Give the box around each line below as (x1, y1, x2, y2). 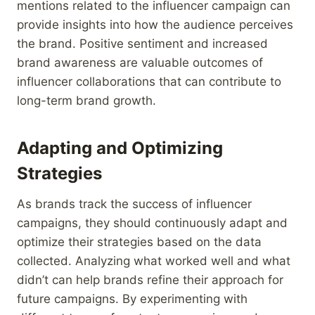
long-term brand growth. (17, 93, 156, 108)
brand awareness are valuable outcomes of (17, 55, 263, 70)
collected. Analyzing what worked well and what (17, 253, 290, 268)
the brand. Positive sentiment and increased (17, 36, 268, 51)
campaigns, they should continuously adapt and (17, 215, 288, 230)
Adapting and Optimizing (17, 137, 223, 158)
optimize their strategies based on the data (17, 234, 262, 249)
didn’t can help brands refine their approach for (17, 272, 283, 287)
